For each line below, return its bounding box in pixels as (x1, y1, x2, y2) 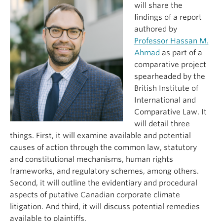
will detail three (134, 119, 190, 129)
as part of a (159, 48, 202, 58)
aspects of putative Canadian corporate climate (10, 190, 180, 200)
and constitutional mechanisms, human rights (10, 155, 173, 164)
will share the (134, 1, 183, 10)
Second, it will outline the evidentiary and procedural (10, 179, 197, 188)
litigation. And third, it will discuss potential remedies (10, 202, 200, 212)
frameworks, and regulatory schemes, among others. (10, 167, 199, 176)
